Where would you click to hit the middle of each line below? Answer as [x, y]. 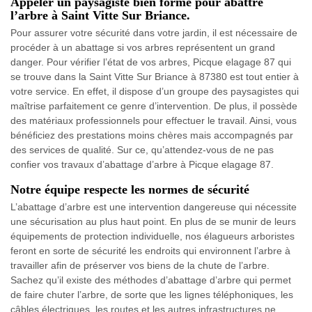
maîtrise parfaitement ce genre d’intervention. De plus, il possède [154, 106]
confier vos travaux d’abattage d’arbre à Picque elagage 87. [142, 164]
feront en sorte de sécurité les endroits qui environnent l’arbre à [150, 250]
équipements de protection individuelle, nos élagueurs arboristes [153, 236]
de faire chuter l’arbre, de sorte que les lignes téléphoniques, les [152, 294]
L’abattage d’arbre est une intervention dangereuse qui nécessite [154, 206]
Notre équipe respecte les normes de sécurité [130, 189]
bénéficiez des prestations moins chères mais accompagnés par [152, 135]
